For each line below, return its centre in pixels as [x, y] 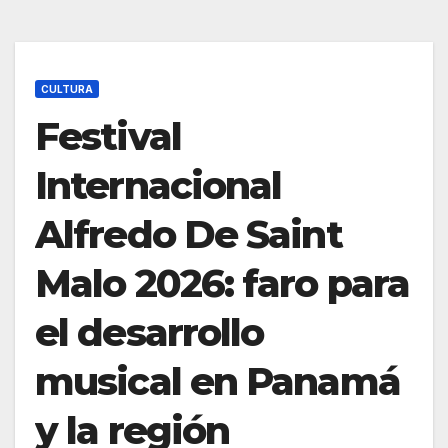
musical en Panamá [217, 382]
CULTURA [67, 89]
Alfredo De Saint [188, 235]
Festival [108, 137]
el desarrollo [149, 333]
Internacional [158, 186]
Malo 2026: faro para [222, 284]
